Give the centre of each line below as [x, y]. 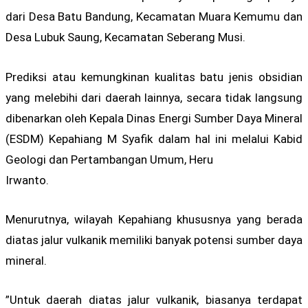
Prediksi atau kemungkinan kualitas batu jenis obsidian [154, 77]
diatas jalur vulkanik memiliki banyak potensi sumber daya [154, 240]
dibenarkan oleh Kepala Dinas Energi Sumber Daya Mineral [154, 118]
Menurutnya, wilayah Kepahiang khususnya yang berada [154, 219]
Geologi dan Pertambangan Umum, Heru [109, 159]
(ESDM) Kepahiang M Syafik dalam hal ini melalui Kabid [154, 139]
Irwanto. [27, 180]
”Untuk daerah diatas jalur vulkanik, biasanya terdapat [154, 299]
